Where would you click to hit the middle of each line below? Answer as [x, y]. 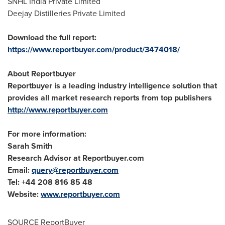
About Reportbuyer [42, 74]
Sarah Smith [30, 146]
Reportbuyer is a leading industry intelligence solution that [112, 86]
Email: [20, 170]
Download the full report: [52, 37]
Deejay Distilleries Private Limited [66, 13]
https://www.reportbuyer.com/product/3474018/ [94, 49]
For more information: [47, 134]
